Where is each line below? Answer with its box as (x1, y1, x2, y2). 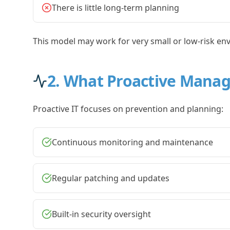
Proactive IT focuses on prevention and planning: (33, 103, 223, 114)
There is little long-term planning (52, 2, 179, 13)
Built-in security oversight (52, 208, 151, 220)
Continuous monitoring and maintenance (52, 137, 213, 148)
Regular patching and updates (52, 172, 169, 184)
